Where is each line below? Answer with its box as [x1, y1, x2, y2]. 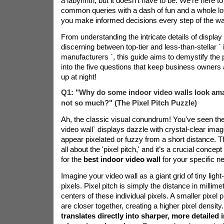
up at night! [60, 72, 96, 81]
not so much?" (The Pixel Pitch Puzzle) [60, 98, 197, 107]
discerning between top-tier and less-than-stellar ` [60, 42, 221, 51]
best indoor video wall [83, 155, 162, 163]
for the [60, 155, 83, 163]
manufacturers [60, 52, 110, 61]
